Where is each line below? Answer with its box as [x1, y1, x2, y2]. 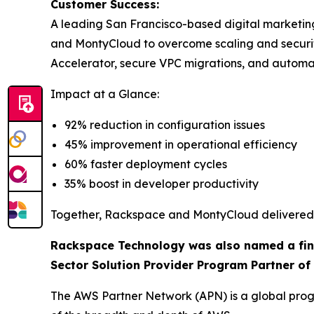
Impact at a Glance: [50, 86, 159, 101]
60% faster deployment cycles [64, 156, 227, 171]
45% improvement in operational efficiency [64, 137, 297, 151]
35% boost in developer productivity [64, 176, 259, 191]
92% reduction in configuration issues [64, 117, 265, 132]
